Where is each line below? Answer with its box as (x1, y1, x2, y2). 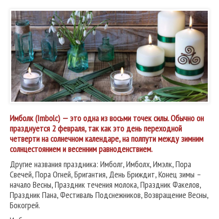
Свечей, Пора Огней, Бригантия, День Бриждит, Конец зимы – (10, 169, 201, 180)
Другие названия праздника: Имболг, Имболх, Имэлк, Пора (10, 158, 191, 170)
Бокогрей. (10, 199, 40, 211)
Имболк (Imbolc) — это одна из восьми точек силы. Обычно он (10, 112, 204, 124)
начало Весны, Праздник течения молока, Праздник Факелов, (10, 179, 201, 191)
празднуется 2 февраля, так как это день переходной (10, 123, 182, 134)
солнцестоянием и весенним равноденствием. (10, 143, 153, 155)
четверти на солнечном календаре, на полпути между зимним (10, 133, 203, 145)
